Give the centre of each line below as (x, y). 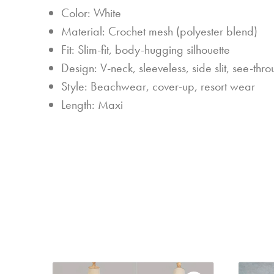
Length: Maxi (92, 104)
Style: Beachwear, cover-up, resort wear (158, 86)
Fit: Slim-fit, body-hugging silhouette (146, 49)
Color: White (91, 13)
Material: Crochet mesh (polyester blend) (159, 31)
